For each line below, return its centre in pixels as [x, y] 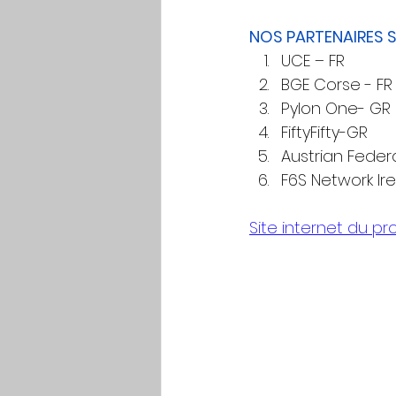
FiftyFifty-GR [324, 132]
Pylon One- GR [336, 108]
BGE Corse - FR [337, 84]
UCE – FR [313, 61]
